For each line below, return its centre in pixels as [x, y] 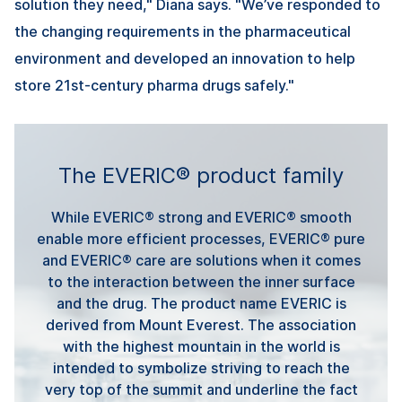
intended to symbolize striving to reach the [201, 368]
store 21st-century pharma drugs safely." [154, 86]
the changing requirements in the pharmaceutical [183, 32]
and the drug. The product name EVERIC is [201, 304]
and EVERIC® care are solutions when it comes [201, 261]
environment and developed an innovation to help [185, 59]
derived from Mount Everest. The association [201, 325]
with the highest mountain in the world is [201, 347]
